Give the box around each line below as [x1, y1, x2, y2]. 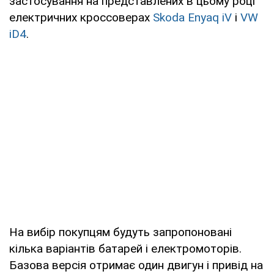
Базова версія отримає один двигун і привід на [9, 257, 263, 272]
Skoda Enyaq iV [153, 10, 232, 24]
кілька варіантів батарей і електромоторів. [9, 241, 242, 256]
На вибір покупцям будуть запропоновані [9, 224, 232, 239]
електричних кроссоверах [9, 10, 153, 24]
